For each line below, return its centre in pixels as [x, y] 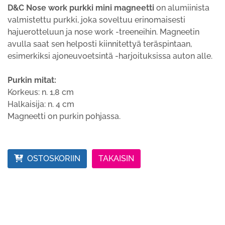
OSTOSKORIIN [54, 158]
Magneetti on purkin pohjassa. [64, 116]
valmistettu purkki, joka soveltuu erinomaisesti [96, 20]
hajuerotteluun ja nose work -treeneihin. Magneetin [103, 32]
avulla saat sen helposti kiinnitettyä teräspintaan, [100, 44]
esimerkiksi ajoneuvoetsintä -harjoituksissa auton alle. [110, 56]
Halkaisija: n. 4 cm [41, 104]
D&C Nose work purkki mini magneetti [82, 8]
